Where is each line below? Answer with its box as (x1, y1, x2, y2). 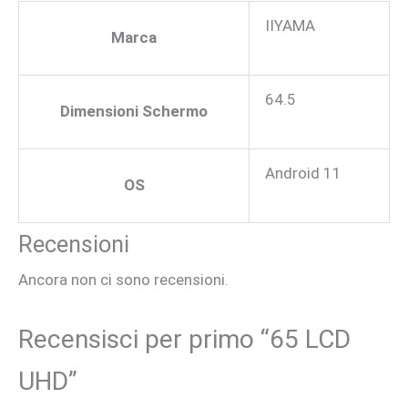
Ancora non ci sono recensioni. (18, 270, 229, 290)
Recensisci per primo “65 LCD (18, 324, 351, 355)
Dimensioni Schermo (60, 102, 208, 121)
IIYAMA (265, 16, 315, 36)
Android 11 (265, 164, 342, 183)
